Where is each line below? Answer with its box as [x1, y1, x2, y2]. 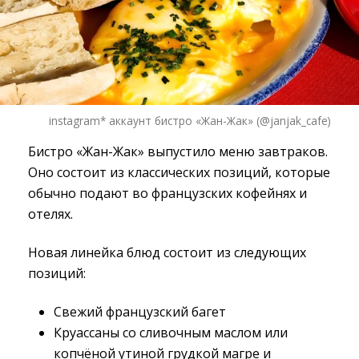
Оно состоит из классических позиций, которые [28, 163, 330, 182]
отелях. [28, 205, 73, 224]
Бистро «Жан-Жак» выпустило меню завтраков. [28, 143, 328, 161]
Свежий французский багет [54, 303, 226, 321]
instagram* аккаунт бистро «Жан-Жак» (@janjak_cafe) [49, 113, 331, 129]
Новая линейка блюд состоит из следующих [28, 244, 306, 262]
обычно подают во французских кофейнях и [28, 184, 307, 203]
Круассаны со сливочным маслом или [54, 324, 288, 342]
